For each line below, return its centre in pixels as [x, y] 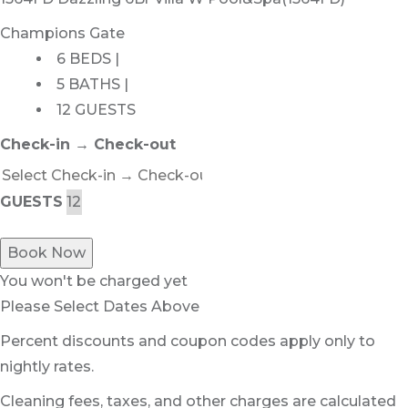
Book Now [46, 253]
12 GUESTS [96, 110]
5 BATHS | [92, 85]
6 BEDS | [88, 59]
